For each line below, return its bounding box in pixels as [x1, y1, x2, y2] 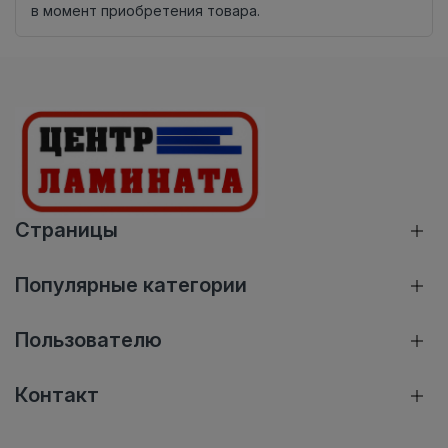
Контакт [15, 383, 99, 408]
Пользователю [15, 328, 162, 353]
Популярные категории [15, 273, 247, 298]
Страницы [15, 218, 118, 243]
